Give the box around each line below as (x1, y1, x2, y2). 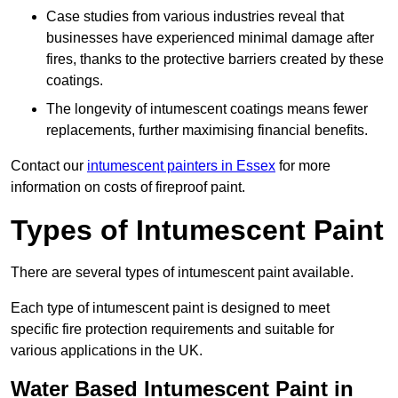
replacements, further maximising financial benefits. (46, 123, 368, 139)
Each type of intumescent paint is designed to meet (11, 300, 330, 316)
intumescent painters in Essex (87, 158, 275, 174)
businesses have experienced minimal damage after (46, 30, 374, 46)
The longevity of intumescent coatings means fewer (46, 101, 368, 117)
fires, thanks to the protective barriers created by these (46, 52, 384, 68)
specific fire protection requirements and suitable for (11, 322, 334, 338)
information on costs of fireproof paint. (11, 179, 245, 195)
